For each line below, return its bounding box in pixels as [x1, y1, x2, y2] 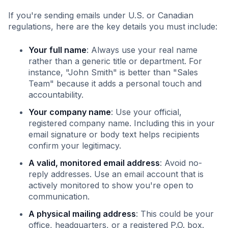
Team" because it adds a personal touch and [28, 78, 202, 89]
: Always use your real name [87, 45, 197, 55]
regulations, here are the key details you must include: [8, 21, 217, 32]
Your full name [28, 45, 87, 55]
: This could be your [136, 209, 214, 219]
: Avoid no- [160, 158, 202, 168]
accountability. [28, 90, 83, 100]
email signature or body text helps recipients [28, 129, 199, 139]
